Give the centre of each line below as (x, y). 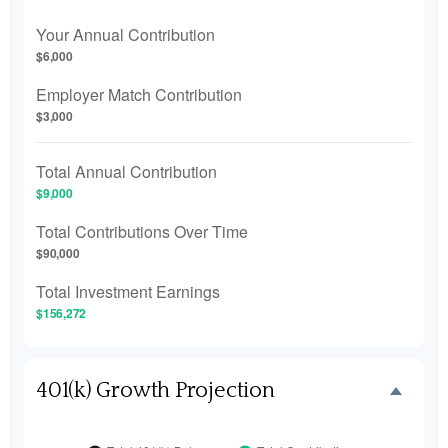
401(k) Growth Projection (155, 390)
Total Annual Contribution (126, 171)
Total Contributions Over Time (142, 231)
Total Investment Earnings (128, 291)
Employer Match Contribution (139, 94)
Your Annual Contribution (125, 34)
